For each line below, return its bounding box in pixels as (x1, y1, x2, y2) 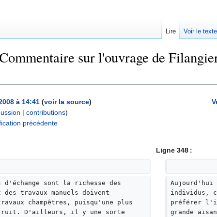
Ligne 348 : (156, 146, 192, 155)
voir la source (44, 98, 89, 106)
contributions (26, 108, 65, 117)
